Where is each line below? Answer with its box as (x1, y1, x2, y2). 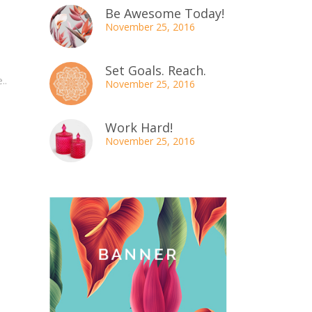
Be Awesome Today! (105, 5, 224, 22)
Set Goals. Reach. (105, 62, 206, 79)
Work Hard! (105, 119, 173, 136)
